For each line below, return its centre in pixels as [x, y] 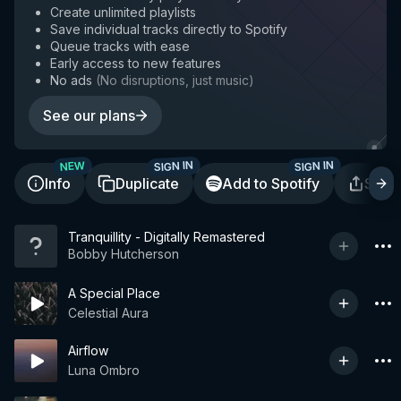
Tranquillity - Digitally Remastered [166, 236]
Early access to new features [136, 63]
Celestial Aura [108, 313]
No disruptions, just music [175, 80]
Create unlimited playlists [123, 12]
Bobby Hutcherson [124, 253]
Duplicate [147, 183]
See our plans [89, 115]
